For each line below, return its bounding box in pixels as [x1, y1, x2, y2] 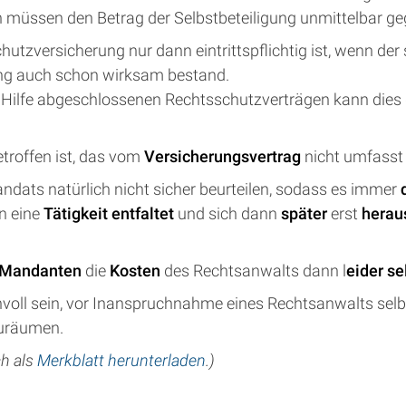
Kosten [110, 261, 164, 280]
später [281, 204, 331, 223]
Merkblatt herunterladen [37, 351, 206, 370]
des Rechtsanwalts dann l [164, 261, 346, 280]
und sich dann [174, 204, 281, 223]
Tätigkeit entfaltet [43, 204, 174, 223]
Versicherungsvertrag [144, 147, 304, 166]
